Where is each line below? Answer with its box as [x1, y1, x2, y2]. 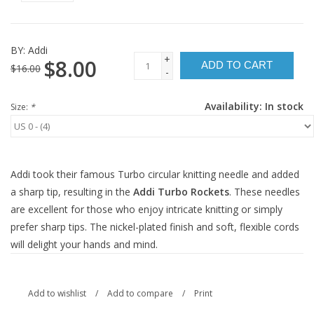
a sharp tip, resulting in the [11, 185, 133, 199]
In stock [265, 100, 303, 114]
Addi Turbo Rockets [133, 185, 229, 199]
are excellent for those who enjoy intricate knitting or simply [11, 203, 282, 217]
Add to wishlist [28, 287, 86, 300]
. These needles [229, 185, 300, 199]
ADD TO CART [200, 59, 273, 71]
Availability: [205, 100, 262, 114]
